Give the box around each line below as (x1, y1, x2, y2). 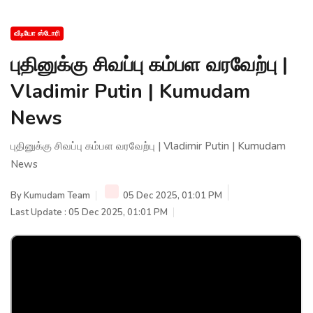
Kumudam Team (24, 189, 90, 202)
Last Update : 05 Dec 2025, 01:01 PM (10, 205, 168, 219)
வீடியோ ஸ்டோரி (14, 28, 60, 38)
